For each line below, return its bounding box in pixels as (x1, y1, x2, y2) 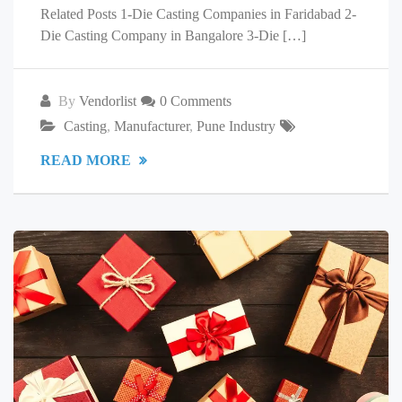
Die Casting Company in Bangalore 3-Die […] (40, 27, 306, 43)
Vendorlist (79, 92, 136, 109)
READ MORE (40, 152, 135, 168)
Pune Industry (197, 118, 275, 134)
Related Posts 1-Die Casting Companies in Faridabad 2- (40, 5, 356, 22)
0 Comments (160, 92, 232, 109)
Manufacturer (114, 118, 189, 134)
